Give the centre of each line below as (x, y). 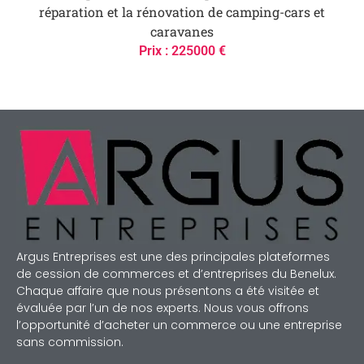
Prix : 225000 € (182, 51)
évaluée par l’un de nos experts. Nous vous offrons (162, 308)
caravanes (182, 32)
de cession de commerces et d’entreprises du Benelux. (176, 273)
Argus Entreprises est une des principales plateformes (173, 256)
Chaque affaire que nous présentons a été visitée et (168, 290)
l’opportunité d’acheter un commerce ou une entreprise (179, 325)
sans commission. (70, 342)
